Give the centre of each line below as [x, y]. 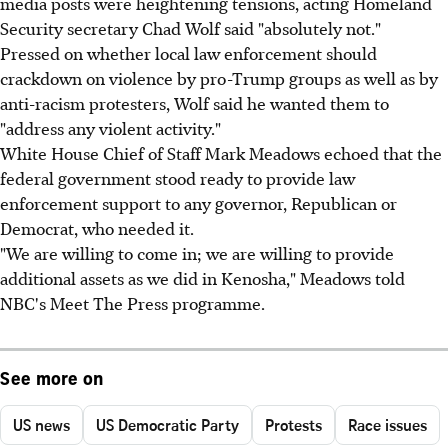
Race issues [387, 424]
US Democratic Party [167, 424]
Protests [293, 424]
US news [41, 424]
